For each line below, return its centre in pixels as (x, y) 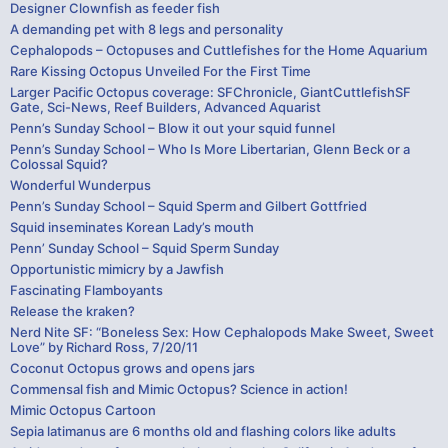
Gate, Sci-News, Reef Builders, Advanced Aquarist (165, 106)
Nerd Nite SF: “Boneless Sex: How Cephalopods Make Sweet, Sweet (222, 331)
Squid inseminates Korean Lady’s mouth (132, 226)
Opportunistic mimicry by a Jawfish (117, 268)
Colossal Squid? (59, 163)
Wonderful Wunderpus (80, 184)
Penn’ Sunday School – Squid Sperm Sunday (144, 247)
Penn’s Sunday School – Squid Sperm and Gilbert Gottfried (188, 205)
